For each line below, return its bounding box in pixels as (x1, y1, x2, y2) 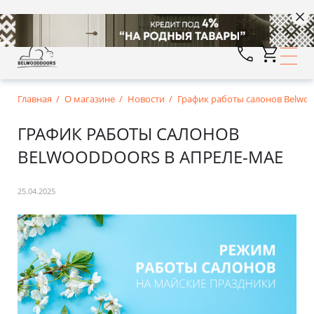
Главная (18, 93, 52, 105)
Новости (128, 93, 165, 105)
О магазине (64, 93, 115, 105)
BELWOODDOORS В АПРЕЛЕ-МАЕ (18, 145, 283, 168)
